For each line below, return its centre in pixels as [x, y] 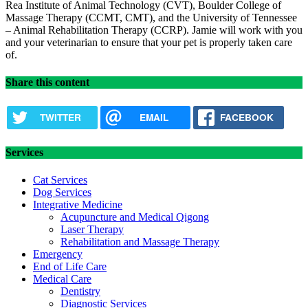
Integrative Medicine [78, 204]
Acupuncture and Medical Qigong [135, 217]
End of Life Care [70, 266]
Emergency [58, 254]
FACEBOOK [247, 117]
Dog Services [62, 192]
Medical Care [62, 278]
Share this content [47, 82]
